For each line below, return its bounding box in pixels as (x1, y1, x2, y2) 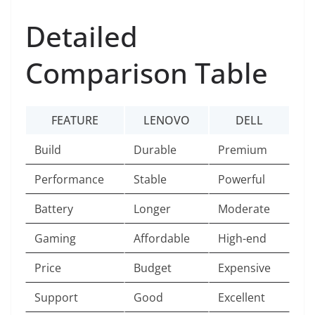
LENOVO (143, 112, 190, 129)
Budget (134, 260, 172, 276)
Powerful (218, 172, 265, 188)
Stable (134, 172, 167, 188)
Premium (218, 142, 267, 158)
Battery (34, 201, 73, 217)
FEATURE (51, 112, 98, 129)
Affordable (134, 231, 190, 247)
